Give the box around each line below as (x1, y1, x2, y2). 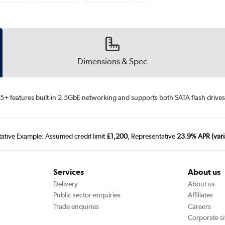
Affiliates (188, 191, 213, 199)
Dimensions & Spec (77, 56, 148, 66)
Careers (188, 202, 211, 210)
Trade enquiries (53, 202, 99, 210)
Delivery (53, 179, 78, 188)
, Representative (128, 132, 177, 140)
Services (53, 167, 84, 177)
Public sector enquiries (53, 191, 121, 199)
